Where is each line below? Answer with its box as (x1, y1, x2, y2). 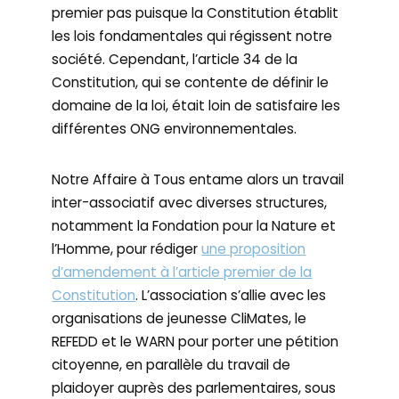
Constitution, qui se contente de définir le (52, 73, 330, 92)
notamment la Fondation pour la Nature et (52, 216, 337, 235)
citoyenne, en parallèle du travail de (52, 355, 291, 374)
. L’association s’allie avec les (135, 286, 327, 305)
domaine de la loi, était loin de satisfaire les (52, 96, 341, 115)
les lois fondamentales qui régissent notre (52, 27, 333, 45)
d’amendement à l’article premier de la (52, 263, 313, 281)
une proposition (201, 240, 306, 258)
